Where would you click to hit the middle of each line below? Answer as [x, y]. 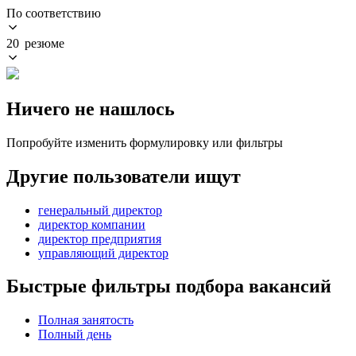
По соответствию [54, 13]
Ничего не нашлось [91, 108]
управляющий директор [103, 253]
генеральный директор [100, 210]
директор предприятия [100, 238]
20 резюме [35, 43]
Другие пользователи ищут [124, 176]
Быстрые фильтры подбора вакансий [169, 286]
